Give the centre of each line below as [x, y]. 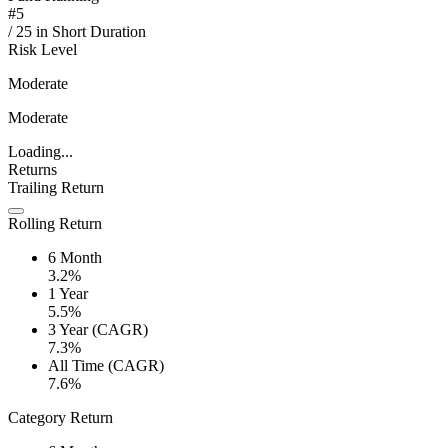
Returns [32, 170]
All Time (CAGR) [106, 366]
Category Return [60, 418]
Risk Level [42, 50]
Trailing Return [56, 188]
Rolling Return [55, 224]
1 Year [68, 294]
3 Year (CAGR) [98, 330]
